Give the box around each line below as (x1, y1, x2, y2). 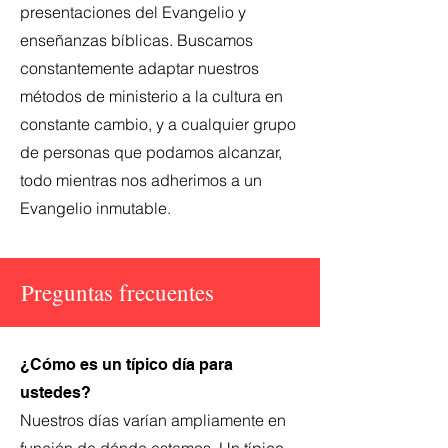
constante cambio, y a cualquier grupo (20, 114, 296, 134)
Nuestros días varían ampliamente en (20, 410, 286, 430)
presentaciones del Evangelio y (20, 2, 246, 22)
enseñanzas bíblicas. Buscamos (20, 30, 253, 50)
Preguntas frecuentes (21, 277, 214, 307)
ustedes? (20, 383, 91, 402)
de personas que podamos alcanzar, (20, 142, 282, 162)
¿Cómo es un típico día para (20, 355, 233, 374)
